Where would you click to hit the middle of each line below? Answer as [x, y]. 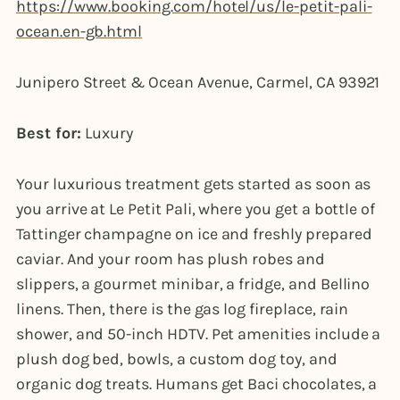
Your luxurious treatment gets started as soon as [194, 184]
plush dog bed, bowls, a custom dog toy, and [177, 359]
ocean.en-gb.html [79, 31]
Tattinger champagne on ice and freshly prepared [194, 234]
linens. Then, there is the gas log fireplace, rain [183, 309]
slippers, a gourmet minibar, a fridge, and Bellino [193, 284]
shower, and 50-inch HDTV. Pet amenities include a [199, 334]
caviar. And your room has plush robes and [171, 259]
